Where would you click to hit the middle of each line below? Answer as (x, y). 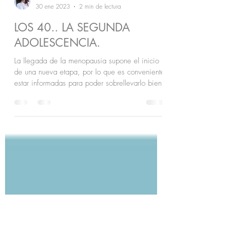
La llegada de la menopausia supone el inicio (87, 106)
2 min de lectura (100, 52)
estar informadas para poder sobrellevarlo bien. (89, 129)
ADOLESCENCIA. (57, 88)
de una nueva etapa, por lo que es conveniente (89, 118)
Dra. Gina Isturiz (57, 43)
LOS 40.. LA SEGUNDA (72, 73)
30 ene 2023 (53, 52)
